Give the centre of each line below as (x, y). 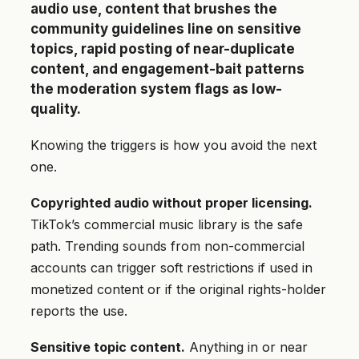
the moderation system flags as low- (156, 89)
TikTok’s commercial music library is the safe (167, 225)
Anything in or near (246, 347)
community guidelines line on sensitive (166, 29)
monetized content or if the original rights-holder (178, 290)
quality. (56, 109)
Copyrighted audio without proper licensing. (171, 203)
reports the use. (79, 311)
